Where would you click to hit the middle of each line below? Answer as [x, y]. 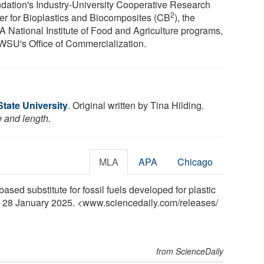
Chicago [195, 161]
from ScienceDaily [190, 251]
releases [198, 202]
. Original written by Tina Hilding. [136, 105]
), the [185, 17]
